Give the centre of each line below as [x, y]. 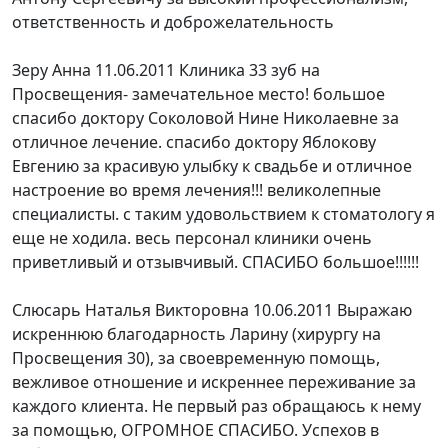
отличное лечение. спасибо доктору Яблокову [194, 142]
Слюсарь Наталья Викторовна [130, 310]
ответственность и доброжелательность [173, 22]
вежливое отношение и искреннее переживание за [214, 382]
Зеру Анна [51, 70]
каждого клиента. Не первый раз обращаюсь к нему [216, 406]
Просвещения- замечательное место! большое [198, 94]
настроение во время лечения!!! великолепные [196, 190]
